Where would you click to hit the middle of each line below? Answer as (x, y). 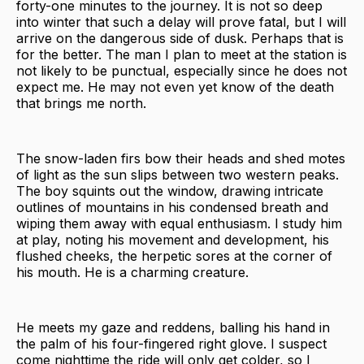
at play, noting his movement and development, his (173, 239)
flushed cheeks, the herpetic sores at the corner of (174, 256)
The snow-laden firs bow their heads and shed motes (181, 158)
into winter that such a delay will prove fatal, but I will (181, 22)
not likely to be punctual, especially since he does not (182, 70)
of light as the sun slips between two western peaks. (178, 174)
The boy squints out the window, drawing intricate (170, 191)
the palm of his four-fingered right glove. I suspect (171, 343)
